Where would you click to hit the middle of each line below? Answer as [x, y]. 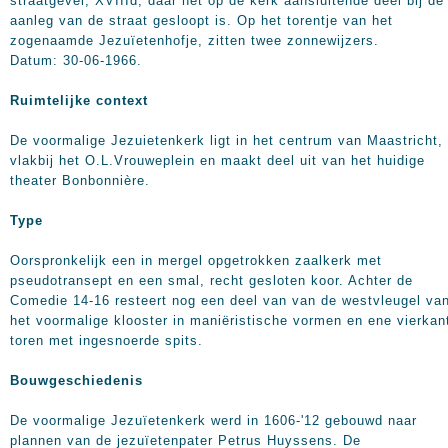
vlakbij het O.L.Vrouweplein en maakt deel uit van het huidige [217, 160]
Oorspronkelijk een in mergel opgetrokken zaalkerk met [196, 260]
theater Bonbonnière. [80, 180]
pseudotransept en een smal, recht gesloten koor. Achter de [211, 280]
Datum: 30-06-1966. [76, 60]
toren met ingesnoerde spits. [106, 340]
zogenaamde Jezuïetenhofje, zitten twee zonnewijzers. [194, 40]
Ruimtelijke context [79, 100]
